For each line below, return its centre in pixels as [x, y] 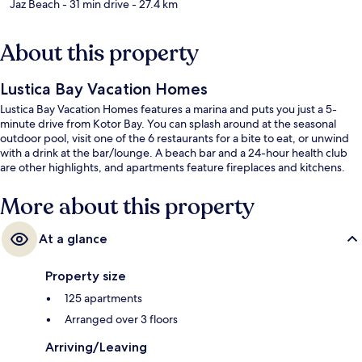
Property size [86, 276]
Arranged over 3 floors [121, 320]
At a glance [73, 239]
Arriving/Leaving [96, 347]
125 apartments [103, 299]
